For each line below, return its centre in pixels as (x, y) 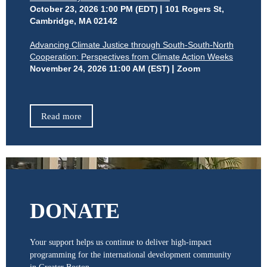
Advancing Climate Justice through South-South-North (132, 45)
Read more (61, 117)
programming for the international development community (131, 255)
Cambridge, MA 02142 (74, 21)
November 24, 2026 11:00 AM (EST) (100, 69)
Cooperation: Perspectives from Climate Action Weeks (131, 57)
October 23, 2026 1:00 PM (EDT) (94, 9)
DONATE (75, 211)
